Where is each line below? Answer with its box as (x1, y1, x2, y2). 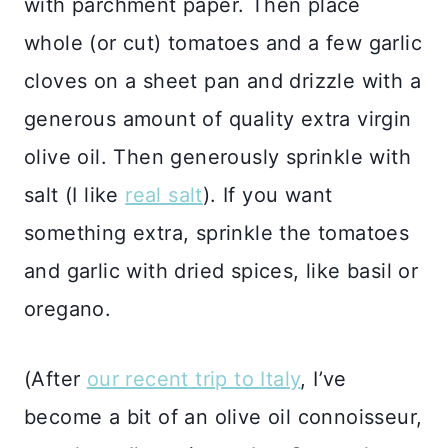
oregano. (24, 297, 112, 322)
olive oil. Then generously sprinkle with (24, 145, 411, 170)
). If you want (202, 183, 333, 208)
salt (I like (24, 183, 126, 208)
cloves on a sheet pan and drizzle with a (24, 69, 421, 94)
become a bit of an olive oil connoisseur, (24, 405, 423, 430)
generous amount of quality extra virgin (24, 107, 412, 132)
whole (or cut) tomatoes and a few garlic (24, 31, 422, 56)
